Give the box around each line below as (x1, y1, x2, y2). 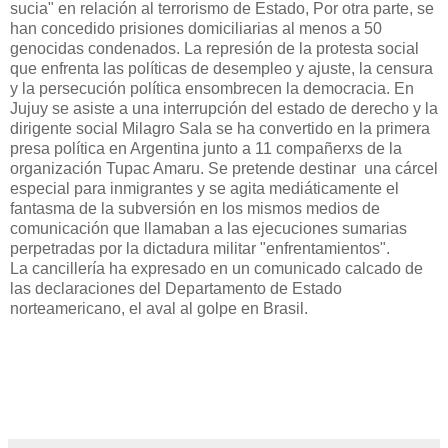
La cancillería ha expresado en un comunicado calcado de (10, 259, 423, 277)
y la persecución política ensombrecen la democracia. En (10, 79, 414, 97)
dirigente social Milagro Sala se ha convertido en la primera (10, 119, 430, 137)
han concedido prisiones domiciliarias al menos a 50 (10, 19, 382, 37)
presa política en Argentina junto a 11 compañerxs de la (10, 139, 402, 157)
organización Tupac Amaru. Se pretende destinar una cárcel (10, 159, 438, 177)
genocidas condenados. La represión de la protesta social (10, 39, 419, 57)
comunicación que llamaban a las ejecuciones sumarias (10, 219, 407, 237)
